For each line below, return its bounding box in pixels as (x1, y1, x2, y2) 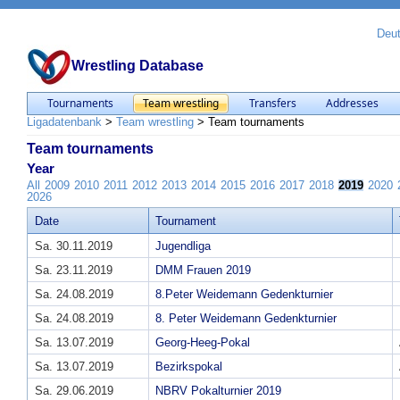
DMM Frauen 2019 (155, 263, 251, 278)
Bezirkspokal (155, 360, 222, 374)
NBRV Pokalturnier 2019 (155, 384, 281, 398)
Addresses (326, 96, 379, 111)
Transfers (248, 96, 296, 111)
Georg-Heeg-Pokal (155, 336, 250, 350)
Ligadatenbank (27, 115, 102, 129)
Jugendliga (155, 239, 211, 254)
